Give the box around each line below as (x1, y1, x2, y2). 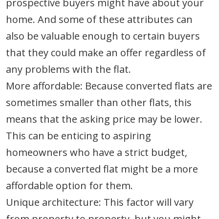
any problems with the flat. (6, 63, 131, 76)
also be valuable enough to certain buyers (6, 29, 200, 43)
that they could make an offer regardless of (6, 46, 206, 60)
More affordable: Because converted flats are (6, 79, 212, 93)
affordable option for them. (6, 179, 133, 193)
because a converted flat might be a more (6, 162, 198, 176)
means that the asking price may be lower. (6, 112, 202, 126)
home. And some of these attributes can (6, 13, 193, 26)
